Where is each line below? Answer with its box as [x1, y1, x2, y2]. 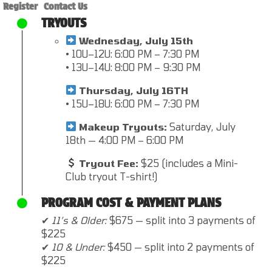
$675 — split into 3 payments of [107, 214, 256, 226]
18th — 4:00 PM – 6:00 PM [66, 134, 183, 146]
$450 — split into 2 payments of [105, 240, 254, 253]
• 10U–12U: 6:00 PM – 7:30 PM [66, 47, 199, 59]
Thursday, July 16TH [79, 84, 189, 96]
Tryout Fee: [79, 157, 139, 169]
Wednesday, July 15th [79, 34, 194, 46]
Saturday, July [167, 120, 236, 132]
